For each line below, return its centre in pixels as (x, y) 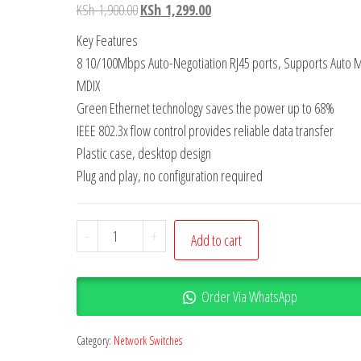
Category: (95, 340)
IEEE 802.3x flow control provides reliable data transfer (205, 131)
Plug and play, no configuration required (169, 176)
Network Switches (147, 340)
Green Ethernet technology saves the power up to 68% (205, 108)
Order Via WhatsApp (249, 297)
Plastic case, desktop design (143, 153)
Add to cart (217, 240)
